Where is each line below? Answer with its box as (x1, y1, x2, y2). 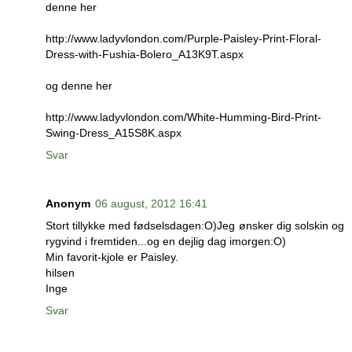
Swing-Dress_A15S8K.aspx (46, 126, 181, 139)
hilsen (46, 266, 75, 279)
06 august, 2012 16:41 (95, 196, 207, 210)
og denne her (46, 79, 112, 92)
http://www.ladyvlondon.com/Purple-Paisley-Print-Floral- (46, 31, 321, 45)
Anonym (46, 196, 90, 210)
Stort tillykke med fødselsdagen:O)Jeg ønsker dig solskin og (46, 218, 344, 232)
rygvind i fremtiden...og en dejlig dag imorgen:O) (46, 234, 286, 247)
